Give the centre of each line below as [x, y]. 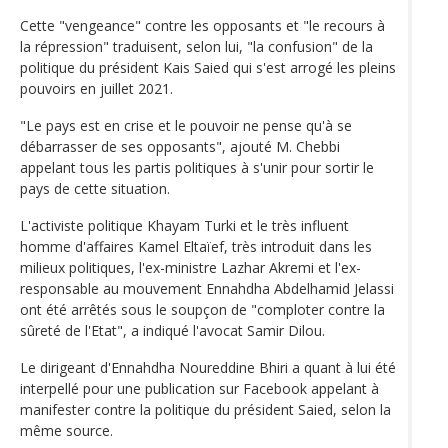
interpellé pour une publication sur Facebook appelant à [199, 388]
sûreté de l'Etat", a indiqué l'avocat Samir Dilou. [172, 330]
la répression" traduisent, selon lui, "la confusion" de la [196, 46]
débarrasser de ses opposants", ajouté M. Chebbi [180, 146]
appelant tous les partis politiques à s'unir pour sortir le [197, 167]
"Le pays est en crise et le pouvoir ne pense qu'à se [186, 125]
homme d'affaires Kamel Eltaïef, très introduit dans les [196, 246]
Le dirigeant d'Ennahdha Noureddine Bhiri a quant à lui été [208, 367]
